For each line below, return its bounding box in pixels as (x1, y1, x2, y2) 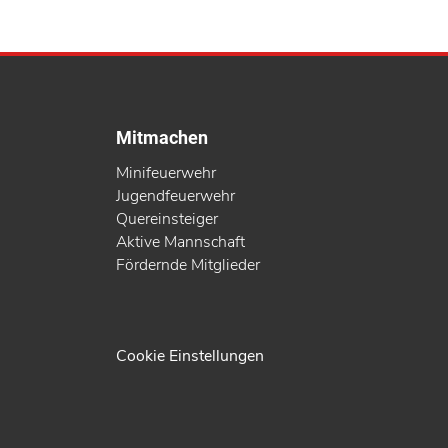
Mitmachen (116, 126, 208, 148)
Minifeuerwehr (116, 162, 216, 185)
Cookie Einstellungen (116, 344, 264, 367)
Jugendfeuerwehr (116, 185, 235, 208)
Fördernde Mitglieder (116, 254, 260, 277)
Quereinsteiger (116, 208, 218, 231)
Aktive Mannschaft (116, 231, 245, 254)
